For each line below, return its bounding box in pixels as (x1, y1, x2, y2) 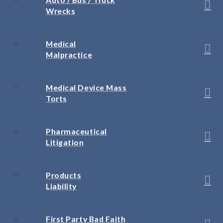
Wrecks (46, 6, 76, 16)
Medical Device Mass (46, 83, 127, 93)
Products (46, 170, 82, 180)
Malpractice (46, 50, 93, 60)
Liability (46, 181, 77, 191)
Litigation (46, 137, 84, 147)
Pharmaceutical (46, 126, 107, 136)
